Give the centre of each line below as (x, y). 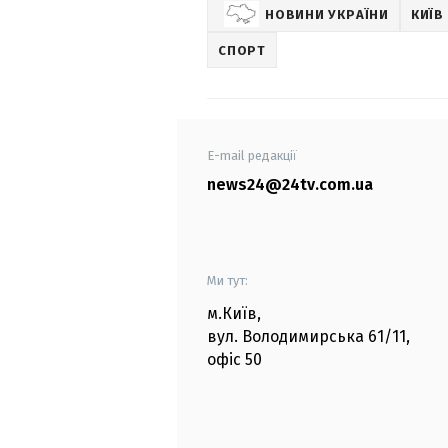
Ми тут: (227, 281)
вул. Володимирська (285, 337)
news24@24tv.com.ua (290, 185)
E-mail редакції (252, 156)
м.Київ (232, 314)
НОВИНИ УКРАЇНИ (327, 14)
